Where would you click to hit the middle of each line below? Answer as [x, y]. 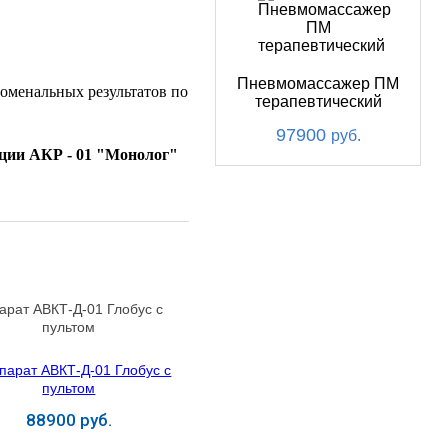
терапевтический [318, 101]
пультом [69, 326]
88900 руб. [68, 419]
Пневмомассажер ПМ [318, 83]
